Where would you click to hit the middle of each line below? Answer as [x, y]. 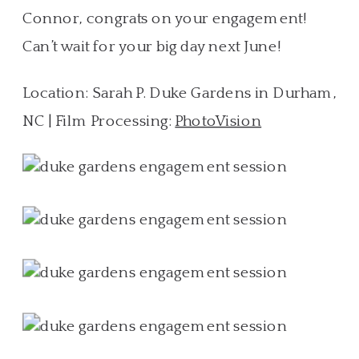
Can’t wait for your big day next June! [152, 46]
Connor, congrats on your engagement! [165, 18]
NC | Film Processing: [99, 121]
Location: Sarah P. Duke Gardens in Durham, [180, 93]
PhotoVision [218, 121]
